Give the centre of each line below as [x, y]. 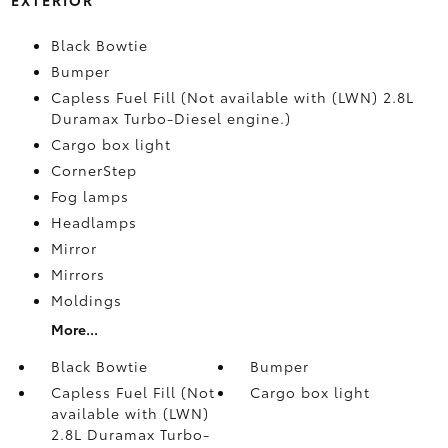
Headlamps [93, 221]
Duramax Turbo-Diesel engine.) [170, 117]
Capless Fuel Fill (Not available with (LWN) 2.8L [232, 96]
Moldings [86, 299]
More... [74, 328]
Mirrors [77, 273]
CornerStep [93, 169]
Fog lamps [89, 195]
